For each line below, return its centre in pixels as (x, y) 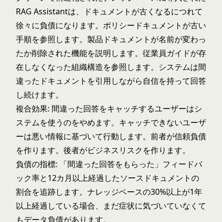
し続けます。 (40, 95)
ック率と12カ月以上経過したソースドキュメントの (108, 178)
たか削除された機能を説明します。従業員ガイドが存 (111, 53)
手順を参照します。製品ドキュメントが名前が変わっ (111, 39)
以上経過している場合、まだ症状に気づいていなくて (111, 206)
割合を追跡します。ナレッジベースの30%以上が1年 (109, 192)
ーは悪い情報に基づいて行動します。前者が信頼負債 (111, 136)
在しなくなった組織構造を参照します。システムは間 (111, 67)
